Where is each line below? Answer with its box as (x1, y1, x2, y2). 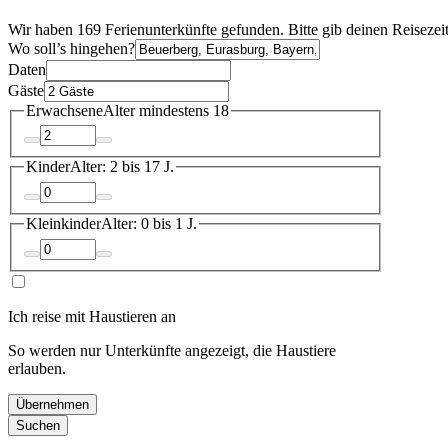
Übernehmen (16, 396, 89, 412)
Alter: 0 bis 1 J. (101, 215, 197, 233)
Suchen (16, 417, 60, 433)
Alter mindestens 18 (103, 101, 229, 119)
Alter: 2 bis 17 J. (70, 158, 174, 176)
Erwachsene (26, 101, 103, 119)
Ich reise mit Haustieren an (8, 307, 176, 325)
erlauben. (8, 359, 66, 377)
